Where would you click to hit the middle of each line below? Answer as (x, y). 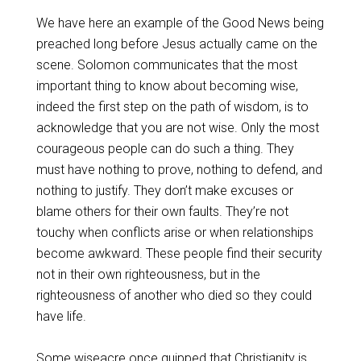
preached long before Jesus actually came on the (176, 44)
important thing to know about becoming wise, (167, 86)
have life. (61, 316)
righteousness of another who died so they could (174, 295)
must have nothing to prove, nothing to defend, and (179, 170)
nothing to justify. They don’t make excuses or (164, 191)
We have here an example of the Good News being (180, 23)
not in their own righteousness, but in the (148, 274)
